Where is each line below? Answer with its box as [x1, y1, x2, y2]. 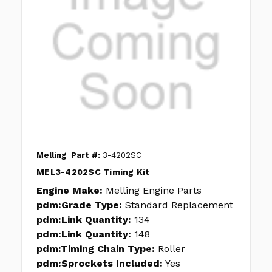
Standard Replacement [125, 199, 233, 211]
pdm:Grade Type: [36, 199, 122, 211]
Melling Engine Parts [106, 185, 202, 197]
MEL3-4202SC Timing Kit [36, 167, 150, 177]
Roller [158, 243, 185, 255]
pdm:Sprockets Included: [36, 257, 163, 270]
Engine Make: [36, 185, 103, 197]
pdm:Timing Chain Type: [36, 243, 155, 255]
